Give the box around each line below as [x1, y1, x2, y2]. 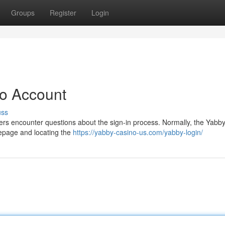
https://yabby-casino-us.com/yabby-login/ [73, 127, 203, 137]
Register [50, 8, 76, 18]
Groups [11, 8, 35, 18]
